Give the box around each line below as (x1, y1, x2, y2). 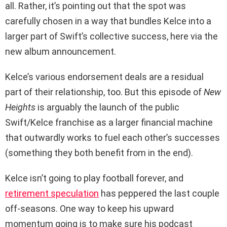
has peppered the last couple (99, 187, 219, 199)
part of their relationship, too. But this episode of (5, 86, 204, 97)
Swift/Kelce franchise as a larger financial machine (5, 117, 213, 128)
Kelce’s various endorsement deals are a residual (5, 71, 204, 82)
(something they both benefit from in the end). (5, 147, 193, 158)
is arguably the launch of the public (35, 101, 179, 112)
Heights (5, 101, 35, 112)
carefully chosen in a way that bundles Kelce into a (5, 15, 211, 26)
